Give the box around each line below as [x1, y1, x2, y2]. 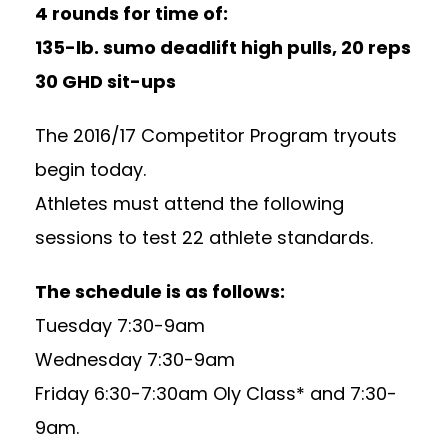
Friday [35, 381, 94, 407]
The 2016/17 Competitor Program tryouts [35, 123, 397, 149]
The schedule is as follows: [35, 279, 285, 305]
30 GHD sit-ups [35, 69, 176, 95]
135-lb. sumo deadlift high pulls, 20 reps [35, 35, 411, 61]
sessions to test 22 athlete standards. [35, 225, 373, 251]
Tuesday [35, 313, 112, 339]
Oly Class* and [208, 381, 350, 407]
